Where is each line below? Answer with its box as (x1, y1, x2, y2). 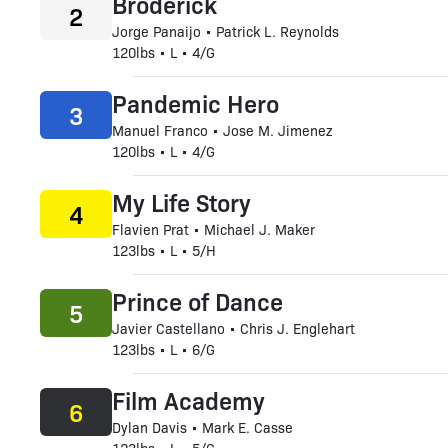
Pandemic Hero (112, 87, 280, 119)
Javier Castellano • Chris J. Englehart (112, 319, 356, 337)
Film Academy (112, 384, 266, 416)
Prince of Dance (112, 285, 284, 317)
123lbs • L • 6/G (112, 340, 216, 358)
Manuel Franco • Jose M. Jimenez (112, 121, 333, 139)
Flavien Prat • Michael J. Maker (112, 220, 316, 238)
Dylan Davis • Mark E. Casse (112, 418, 294, 436)
